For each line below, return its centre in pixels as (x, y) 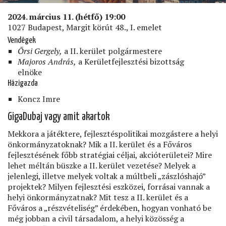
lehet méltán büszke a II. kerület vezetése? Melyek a (102, 165)
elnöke (30, 72)
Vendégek (22, 40)
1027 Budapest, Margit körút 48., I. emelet (85, 27)
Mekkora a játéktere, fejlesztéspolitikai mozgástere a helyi (113, 133)
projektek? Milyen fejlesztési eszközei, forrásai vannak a (109, 186)
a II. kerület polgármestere (112, 51)
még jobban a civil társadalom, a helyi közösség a (96, 218)
